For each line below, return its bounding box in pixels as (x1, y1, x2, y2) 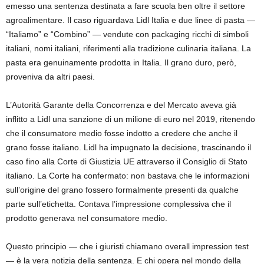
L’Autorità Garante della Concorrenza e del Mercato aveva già (6, 100, 236, 110)
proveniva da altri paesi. (6, 71, 95, 81)
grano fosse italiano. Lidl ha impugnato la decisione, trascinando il (6, 142, 251, 152)
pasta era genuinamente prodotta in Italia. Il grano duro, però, (6, 57, 236, 67)
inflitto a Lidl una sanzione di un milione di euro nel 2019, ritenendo (6, 114, 255, 124)
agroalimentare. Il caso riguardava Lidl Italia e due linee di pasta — (6, 15, 255, 25)
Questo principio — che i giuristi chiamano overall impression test (6, 241, 249, 251)
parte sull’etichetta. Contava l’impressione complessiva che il (6, 199, 231, 209)
